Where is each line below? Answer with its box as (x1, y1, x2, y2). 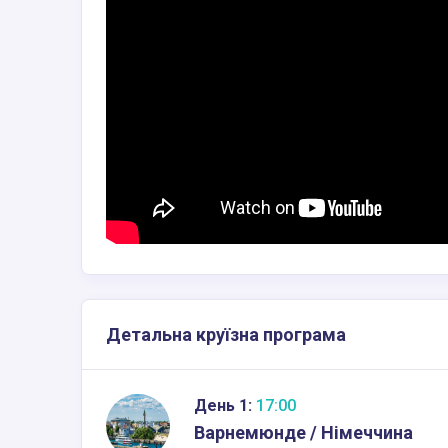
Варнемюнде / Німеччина (194, 421, 413, 443)
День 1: (194, 395, 252, 415)
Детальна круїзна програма (106, 323, 346, 345)
